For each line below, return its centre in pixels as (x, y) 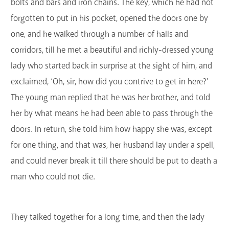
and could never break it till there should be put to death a (114, 161)
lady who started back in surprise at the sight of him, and (111, 66)
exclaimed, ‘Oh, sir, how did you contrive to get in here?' (110, 82)
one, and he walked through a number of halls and (99, 34)
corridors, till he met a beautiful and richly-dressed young (112, 50)
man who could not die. (53, 177)
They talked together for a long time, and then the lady (108, 217)
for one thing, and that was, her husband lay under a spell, (113, 145)
